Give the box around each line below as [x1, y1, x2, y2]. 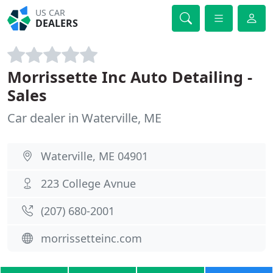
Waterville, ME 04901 [41, 149, 148, 163]
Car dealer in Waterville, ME [7, 110, 161, 126]
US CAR [35, 7, 66, 18]
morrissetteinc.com [41, 231, 142, 246]
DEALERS [35, 16, 79, 30]
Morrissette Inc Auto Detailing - [7, 66, 252, 87]
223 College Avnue [41, 176, 136, 191]
